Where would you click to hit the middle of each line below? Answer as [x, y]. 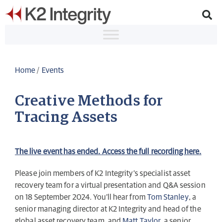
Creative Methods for [89, 101]
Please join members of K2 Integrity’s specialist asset [103, 174]
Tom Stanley [168, 197]
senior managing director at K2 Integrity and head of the [108, 209]
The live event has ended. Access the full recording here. [108, 152]
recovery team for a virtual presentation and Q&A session [110, 186]
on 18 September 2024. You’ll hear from [81, 197]
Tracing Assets [66, 118]
